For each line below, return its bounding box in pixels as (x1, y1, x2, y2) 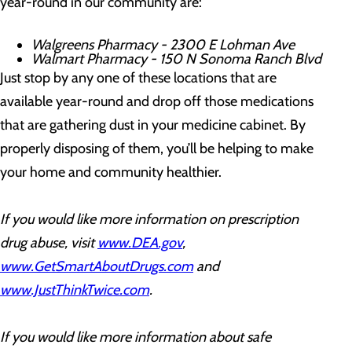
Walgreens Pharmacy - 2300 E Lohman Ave (31, 36, 295, 53)
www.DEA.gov (97, 234, 182, 251)
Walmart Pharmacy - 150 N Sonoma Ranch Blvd (31, 50, 321, 68)
